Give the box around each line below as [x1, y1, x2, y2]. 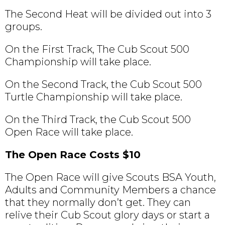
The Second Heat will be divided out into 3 [5, 8, 211, 21]
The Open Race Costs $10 [5, 149, 141, 161]
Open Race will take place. [5, 126, 133, 139]
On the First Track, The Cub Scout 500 [5, 43, 189, 56]
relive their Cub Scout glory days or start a [5, 209, 210, 221]
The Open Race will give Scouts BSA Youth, [5, 171, 216, 184]
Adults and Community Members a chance [5, 184, 216, 196]
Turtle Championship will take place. [5, 91, 182, 103]
